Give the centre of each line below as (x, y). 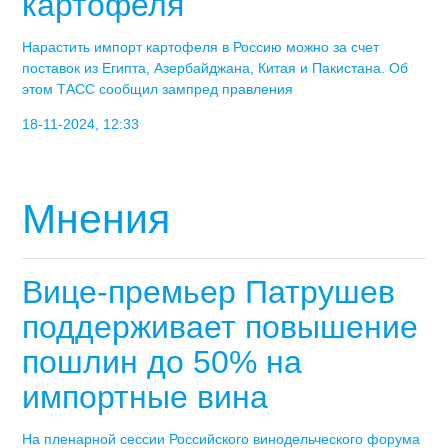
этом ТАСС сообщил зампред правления (158, 88)
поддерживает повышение (220, 326)
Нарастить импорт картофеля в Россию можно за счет (201, 46)
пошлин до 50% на (162, 361)
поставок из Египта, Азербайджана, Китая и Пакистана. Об (215, 67)
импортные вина (145, 396)
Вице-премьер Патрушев (209, 291)
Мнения (96, 219)
